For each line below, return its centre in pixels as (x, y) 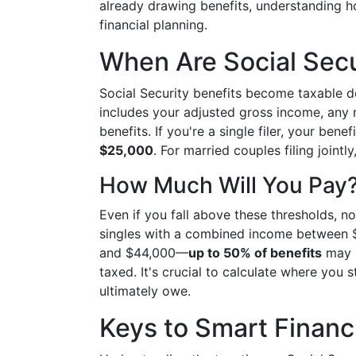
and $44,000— (144, 253)
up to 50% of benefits (255, 253)
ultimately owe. (145, 291)
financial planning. (153, 25)
